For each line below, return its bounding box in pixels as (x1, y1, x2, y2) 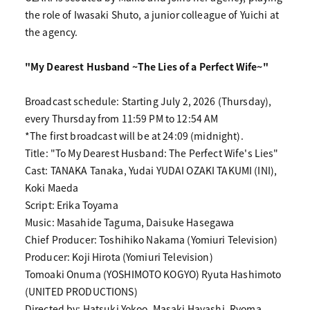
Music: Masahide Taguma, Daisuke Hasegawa (24, 215, 235, 230)
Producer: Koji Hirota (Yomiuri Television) (24, 250, 213, 264)
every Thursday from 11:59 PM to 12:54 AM (24, 111, 219, 126)
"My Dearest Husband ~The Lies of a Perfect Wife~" (24, 60, 268, 74)
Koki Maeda (24, 181, 79, 195)
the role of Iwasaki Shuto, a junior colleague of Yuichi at (24, 8, 279, 22)
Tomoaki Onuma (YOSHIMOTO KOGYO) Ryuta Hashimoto (24, 267, 282, 282)
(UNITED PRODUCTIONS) (24, 284, 138, 299)
